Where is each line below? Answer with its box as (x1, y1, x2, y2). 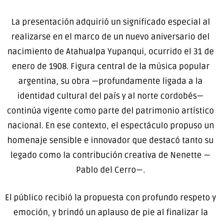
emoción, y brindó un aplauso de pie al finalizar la (13, 207, 208, 218)
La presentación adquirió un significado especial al (11, 17, 210, 28)
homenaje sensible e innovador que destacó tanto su (7, 135, 214, 146)
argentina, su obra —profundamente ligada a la (18, 76, 203, 87)
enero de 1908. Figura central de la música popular (11, 61, 210, 72)
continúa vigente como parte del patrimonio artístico (7, 106, 214, 116)
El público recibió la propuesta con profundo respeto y (5, 192, 216, 203)
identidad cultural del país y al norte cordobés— (17, 91, 204, 102)
